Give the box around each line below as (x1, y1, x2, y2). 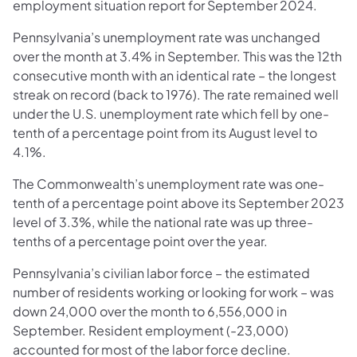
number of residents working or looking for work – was (13, 283, 334, 300)
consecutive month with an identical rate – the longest (13, 66, 336, 84)
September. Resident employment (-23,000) (13, 321, 288, 339)
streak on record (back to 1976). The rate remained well (13, 85, 339, 103)
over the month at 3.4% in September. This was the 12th (13, 47, 342, 65)
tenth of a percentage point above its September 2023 (13, 194, 344, 211)
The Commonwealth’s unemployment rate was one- (13, 175, 324, 192)
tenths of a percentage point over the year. (13, 232, 268, 249)
